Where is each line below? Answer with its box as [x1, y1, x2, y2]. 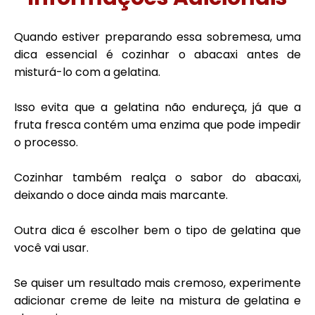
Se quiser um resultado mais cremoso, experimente [14, 275, 301, 291]
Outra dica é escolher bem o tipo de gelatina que [14, 222, 301, 238]
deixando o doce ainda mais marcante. [14, 187, 228, 203]
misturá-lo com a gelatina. [14, 64, 160, 80]
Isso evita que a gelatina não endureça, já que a [14, 99, 301, 115]
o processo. [14, 134, 78, 150]
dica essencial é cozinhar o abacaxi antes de [14, 46, 301, 63]
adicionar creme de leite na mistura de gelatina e [14, 292, 301, 309]
